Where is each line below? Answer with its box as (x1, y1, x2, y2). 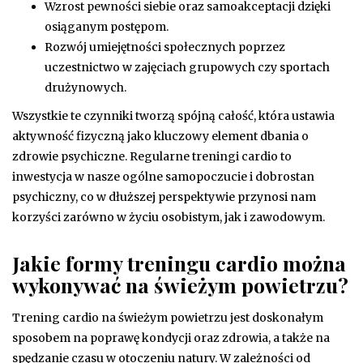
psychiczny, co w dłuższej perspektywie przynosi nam (12, 190, 316, 205)
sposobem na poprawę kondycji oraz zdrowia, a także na (12, 331, 330, 346)
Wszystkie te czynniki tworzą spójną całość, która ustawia (12, 109, 335, 124)
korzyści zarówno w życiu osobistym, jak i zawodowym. (12, 210, 325, 225)
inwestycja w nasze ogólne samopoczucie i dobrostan (12, 169, 314, 185)
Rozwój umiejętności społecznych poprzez (45, 40, 285, 55)
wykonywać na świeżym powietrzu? (12, 271, 348, 299)
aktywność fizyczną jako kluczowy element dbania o (12, 129, 309, 144)
